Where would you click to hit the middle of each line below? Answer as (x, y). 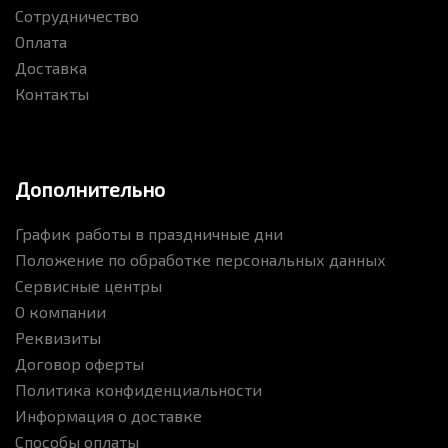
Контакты (52, 94)
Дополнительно (90, 189)
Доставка (51, 68)
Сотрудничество (77, 16)
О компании (60, 312)
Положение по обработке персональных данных (200, 260)
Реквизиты (58, 338)
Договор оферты (79, 364)
